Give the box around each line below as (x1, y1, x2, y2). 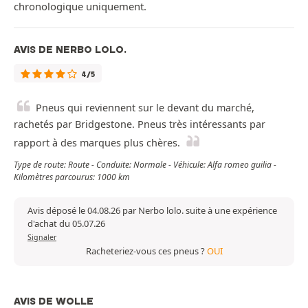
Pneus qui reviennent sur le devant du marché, (36, 100, 254, 114)
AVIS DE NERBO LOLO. (14, 43, 126, 56)
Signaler (27, 232, 56, 242)
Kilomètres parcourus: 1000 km (14, 170, 130, 183)
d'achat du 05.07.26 (27, 217, 105, 230)
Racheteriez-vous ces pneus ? (85, 244, 207, 257)
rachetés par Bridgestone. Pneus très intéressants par (14, 117, 265, 131)
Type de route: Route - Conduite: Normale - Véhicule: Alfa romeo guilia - (14, 158, 276, 170)
